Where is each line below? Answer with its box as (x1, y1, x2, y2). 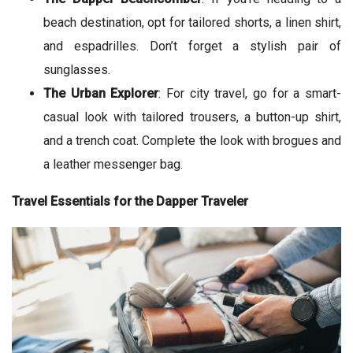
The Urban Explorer (43, 86, 159, 102)
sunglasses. (43, 62, 110, 78)
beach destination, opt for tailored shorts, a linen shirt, (43, 15, 341, 31)
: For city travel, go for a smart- (158, 86, 342, 102)
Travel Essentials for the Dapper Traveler (12, 194, 248, 210)
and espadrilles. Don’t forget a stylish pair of (43, 39, 341, 54)
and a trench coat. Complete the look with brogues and (43, 133, 341, 149)
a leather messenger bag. (43, 157, 183, 173)
